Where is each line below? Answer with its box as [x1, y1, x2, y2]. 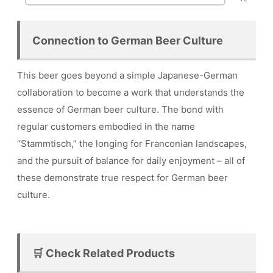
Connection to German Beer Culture [32, 34, 223, 48]
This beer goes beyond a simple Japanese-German [17, 69, 238, 81]
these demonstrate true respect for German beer [17, 171, 228, 183]
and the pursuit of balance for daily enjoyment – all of [17, 154, 245, 166]
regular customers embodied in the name [17, 120, 195, 132]
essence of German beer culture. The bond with [17, 103, 224, 115]
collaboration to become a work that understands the [17, 86, 244, 98]
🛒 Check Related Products [32, 246, 175, 260]
